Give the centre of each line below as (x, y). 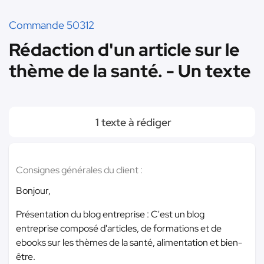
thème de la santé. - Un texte (130, 71)
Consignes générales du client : (79, 170)
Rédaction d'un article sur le (124, 49)
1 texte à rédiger (132, 122)
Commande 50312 (52, 25)
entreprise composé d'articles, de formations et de (119, 228)
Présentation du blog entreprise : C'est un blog (110, 214)
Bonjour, (33, 191)
